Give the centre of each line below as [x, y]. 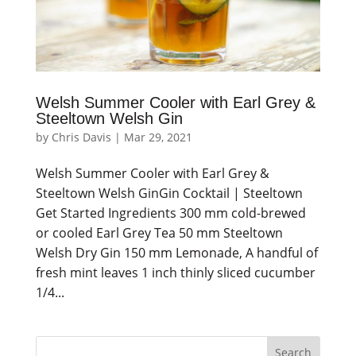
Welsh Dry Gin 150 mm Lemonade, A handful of [176, 252]
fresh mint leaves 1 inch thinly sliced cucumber [175, 272]
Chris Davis [81, 137]
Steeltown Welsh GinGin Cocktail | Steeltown [169, 193]
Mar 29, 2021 [158, 137]
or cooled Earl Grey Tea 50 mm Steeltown [159, 232]
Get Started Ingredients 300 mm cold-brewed [170, 213]
